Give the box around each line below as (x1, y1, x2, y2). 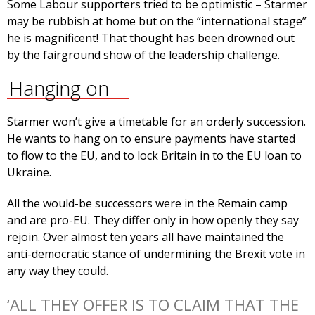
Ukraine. (7, 165, 51, 181)
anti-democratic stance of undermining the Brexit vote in (7, 246, 305, 262)
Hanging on (8, 75, 109, 102)
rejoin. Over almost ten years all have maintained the (7, 229, 284, 245)
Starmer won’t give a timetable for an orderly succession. (7, 114, 306, 130)
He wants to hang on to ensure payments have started (7, 131, 295, 147)
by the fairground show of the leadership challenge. (7, 47, 280, 63)
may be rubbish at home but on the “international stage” (7, 13, 307, 30)
